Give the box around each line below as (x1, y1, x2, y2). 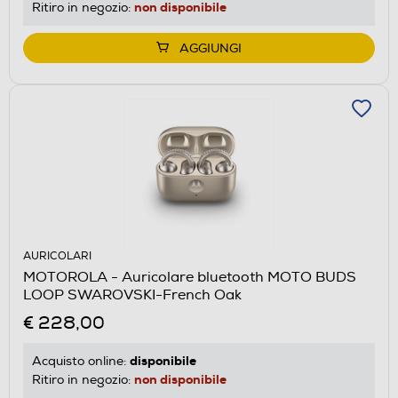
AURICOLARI (23, 249, 92, 263)
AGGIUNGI (179, 40, 242, 56)
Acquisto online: (32, 353, 130, 369)
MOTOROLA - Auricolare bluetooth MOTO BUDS (23, 267, 356, 286)
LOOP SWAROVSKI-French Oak (23, 285, 242, 304)
